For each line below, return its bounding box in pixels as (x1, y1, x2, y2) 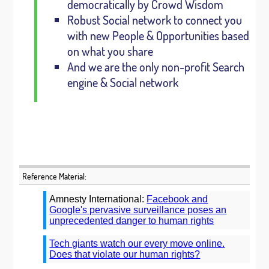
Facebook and (147, 194, 208, 204)
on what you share (67, 43, 153, 59)
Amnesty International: (49, 194, 147, 204)
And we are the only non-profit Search (67, 59, 244, 74)
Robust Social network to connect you (67, 12, 242, 28)
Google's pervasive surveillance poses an (49, 205, 227, 215)
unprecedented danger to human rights (49, 216, 214, 226)
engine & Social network (67, 74, 178, 90)
